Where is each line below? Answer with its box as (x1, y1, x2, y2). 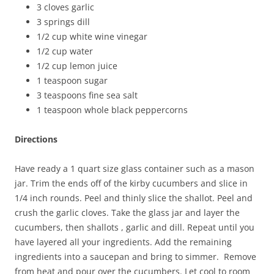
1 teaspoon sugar (37, 74, 108, 86)
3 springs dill (37, 15, 90, 28)
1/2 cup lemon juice (37, 59, 117, 72)
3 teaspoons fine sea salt (37, 89, 138, 101)
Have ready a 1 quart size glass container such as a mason (15, 162, 254, 174)
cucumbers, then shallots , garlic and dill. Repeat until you (15, 221, 254, 233)
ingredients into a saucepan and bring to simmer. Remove (15, 250, 256, 262)
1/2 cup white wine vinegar (37, 30, 147, 42)
